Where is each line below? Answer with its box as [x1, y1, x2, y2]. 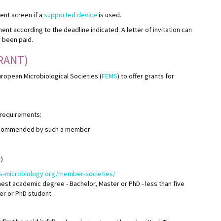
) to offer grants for [117, 71, 174, 80]
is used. [97, 10, 121, 19]
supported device [44, 10, 97, 19]
